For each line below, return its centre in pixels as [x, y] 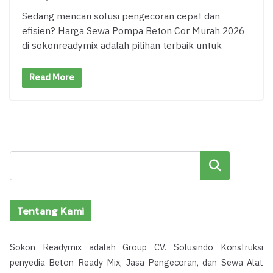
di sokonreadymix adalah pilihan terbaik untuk [122, 46]
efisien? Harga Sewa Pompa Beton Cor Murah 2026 [133, 32]
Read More [52, 77]
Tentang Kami [51, 211]
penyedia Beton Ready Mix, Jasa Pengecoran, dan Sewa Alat [136, 263]
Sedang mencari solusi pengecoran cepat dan [121, 17]
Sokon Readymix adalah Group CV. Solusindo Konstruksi [136, 247]
